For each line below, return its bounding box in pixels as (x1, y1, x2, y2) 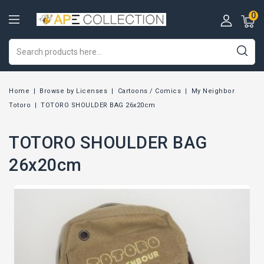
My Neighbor (191, 87, 235, 95)
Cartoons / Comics (117, 87, 181, 95)
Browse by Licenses (39, 87, 108, 95)
